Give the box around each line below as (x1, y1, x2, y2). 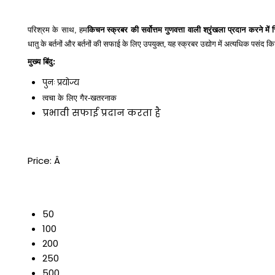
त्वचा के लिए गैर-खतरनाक (42, 93, 117, 103)
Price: (28, 154, 54, 168)
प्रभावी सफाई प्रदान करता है (42, 106, 161, 120)
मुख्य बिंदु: (28, 57, 55, 67)
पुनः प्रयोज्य (42, 77, 79, 89)
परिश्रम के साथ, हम (28, 25, 88, 35)
